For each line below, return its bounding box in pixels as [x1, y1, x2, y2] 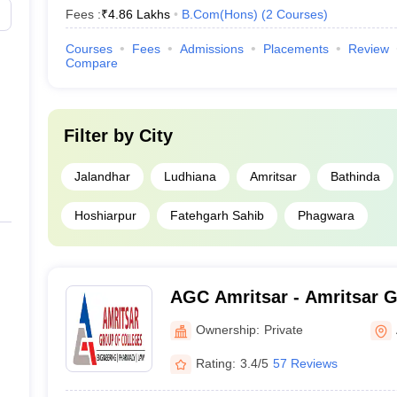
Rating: [195, 355, 236, 370]
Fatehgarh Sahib [169, 208, 264, 222]
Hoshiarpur [74, 208, 136, 222]
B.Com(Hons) [181, 7, 258, 21]
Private [263, 322, 303, 337]
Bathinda [330, 169, 380, 183]
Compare [65, 56, 118, 70]
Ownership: [195, 322, 260, 337]
